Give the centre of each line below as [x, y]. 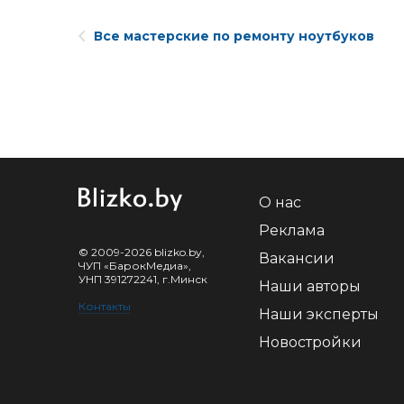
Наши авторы [310, 286]
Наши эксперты [319, 314]
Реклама [292, 230]
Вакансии [297, 258]
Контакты [105, 306]
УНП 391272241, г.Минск [143, 279]
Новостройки [310, 342]
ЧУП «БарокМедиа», [135, 266]
